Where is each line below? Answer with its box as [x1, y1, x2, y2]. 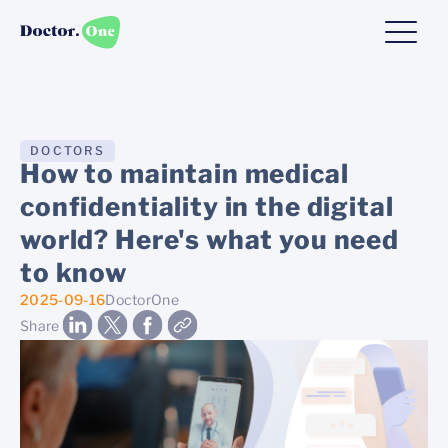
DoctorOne [105, 291, 180, 308]
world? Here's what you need [20, 224, 399, 255]
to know [20, 257, 127, 288]
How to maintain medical [20, 158, 349, 189]
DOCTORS [30, 143, 105, 158]
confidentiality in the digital [20, 191, 394, 222]
